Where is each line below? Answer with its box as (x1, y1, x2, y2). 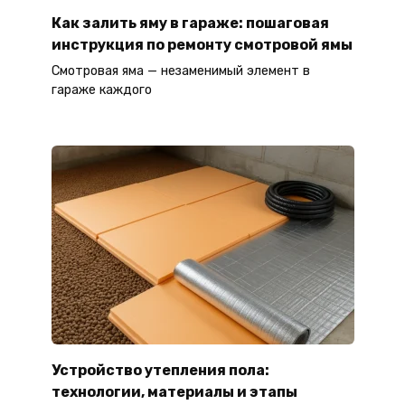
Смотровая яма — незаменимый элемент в (51, 62, 310, 79)
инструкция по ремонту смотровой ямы (51, 35, 353, 53)
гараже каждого (51, 81, 152, 98)
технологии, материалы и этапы (51, 382, 297, 400)
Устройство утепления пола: (51, 361, 269, 379)
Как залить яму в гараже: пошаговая (51, 14, 329, 32)
